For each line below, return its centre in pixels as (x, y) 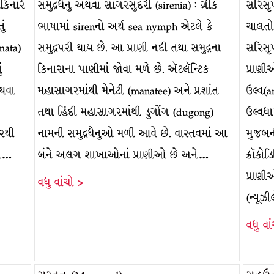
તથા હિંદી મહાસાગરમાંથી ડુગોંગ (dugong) (125, 112)
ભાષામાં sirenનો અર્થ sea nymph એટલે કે (125, 27)
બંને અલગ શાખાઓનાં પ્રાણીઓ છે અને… (123, 155)
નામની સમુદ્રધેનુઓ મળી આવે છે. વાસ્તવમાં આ (132, 134)
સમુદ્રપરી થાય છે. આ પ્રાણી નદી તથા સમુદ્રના (129, 48)
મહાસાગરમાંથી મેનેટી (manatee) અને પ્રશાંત (128, 91)
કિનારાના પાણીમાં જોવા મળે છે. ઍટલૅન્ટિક (123, 69)
